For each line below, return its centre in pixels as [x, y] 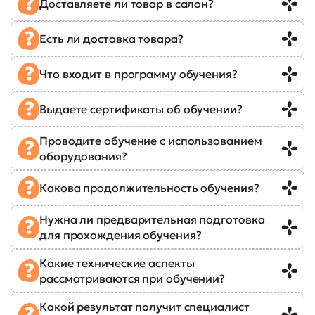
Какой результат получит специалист [144, 306]
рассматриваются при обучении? [133, 278]
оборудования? [83, 156]
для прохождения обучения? [121, 234]
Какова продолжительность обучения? [149, 187]
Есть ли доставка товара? [111, 38]
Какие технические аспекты [117, 263]
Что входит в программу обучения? [139, 73]
